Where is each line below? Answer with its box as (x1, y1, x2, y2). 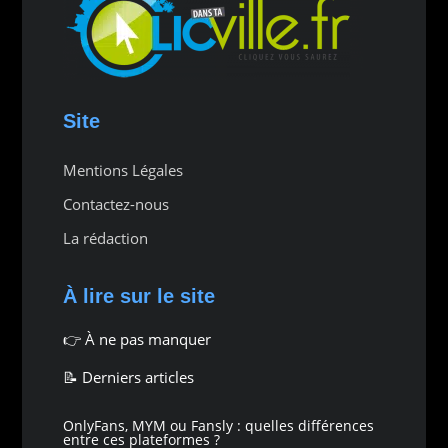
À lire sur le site (62, 284, 215, 307)
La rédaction (62, 227, 148, 248)
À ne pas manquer (84, 328, 211, 349)
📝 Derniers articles (62, 366, 194, 387)
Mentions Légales (62, 159, 183, 180)
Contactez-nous (62, 193, 169, 214)
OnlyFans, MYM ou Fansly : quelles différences (62, 415, 374, 435)
